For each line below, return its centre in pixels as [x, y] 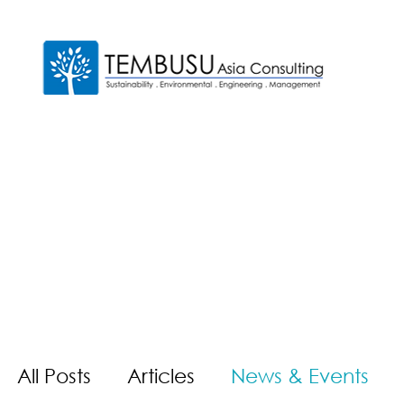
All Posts [54, 376]
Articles [161, 376]
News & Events [300, 376]
